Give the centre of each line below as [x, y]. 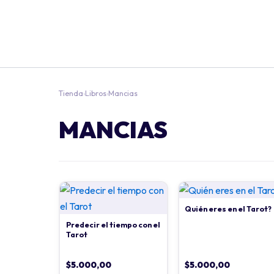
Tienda [71, 93]
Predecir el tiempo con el [113, 224]
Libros [96, 93]
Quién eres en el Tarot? [228, 209]
